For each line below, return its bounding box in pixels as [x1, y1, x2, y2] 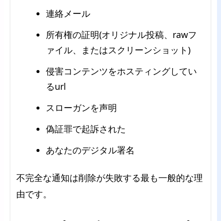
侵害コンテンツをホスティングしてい [46, 65, 197, 77]
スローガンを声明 [46, 101, 117, 113]
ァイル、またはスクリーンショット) [46, 43, 190, 56]
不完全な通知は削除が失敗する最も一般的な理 [16, 171, 203, 184]
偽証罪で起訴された [46, 122, 126, 135]
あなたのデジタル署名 [46, 144, 135, 156]
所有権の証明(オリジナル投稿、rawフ [46, 28, 197, 40]
